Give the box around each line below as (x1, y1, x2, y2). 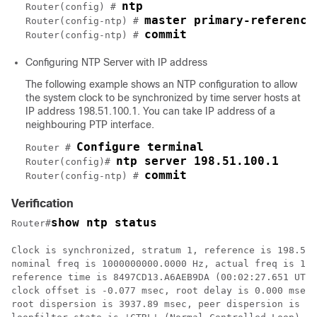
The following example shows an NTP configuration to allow (25, 79, 297, 90)
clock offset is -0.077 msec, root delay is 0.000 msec (11, 285, 311, 296)
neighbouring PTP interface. (25, 119, 154, 130)
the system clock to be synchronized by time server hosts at (25, 92, 301, 103)
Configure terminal (76, 140, 204, 154)
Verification (11, 197, 74, 209)
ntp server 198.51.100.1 (116, 154, 279, 168)
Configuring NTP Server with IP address (25, 57, 207, 68)
